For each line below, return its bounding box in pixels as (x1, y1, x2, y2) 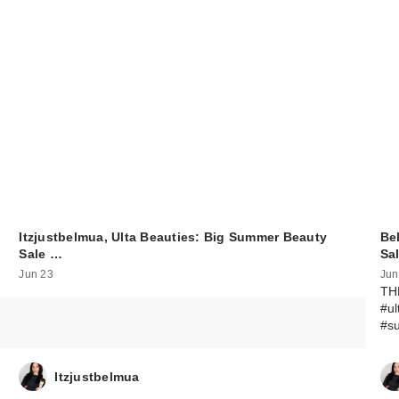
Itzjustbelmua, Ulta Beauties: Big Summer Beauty (19, 229, 328, 244)
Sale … (19, 246, 62, 261)
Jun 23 (19, 268, 53, 281)
